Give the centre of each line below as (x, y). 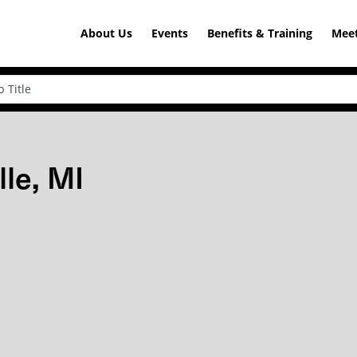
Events (170, 33)
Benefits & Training (260, 33)
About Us (106, 33)
